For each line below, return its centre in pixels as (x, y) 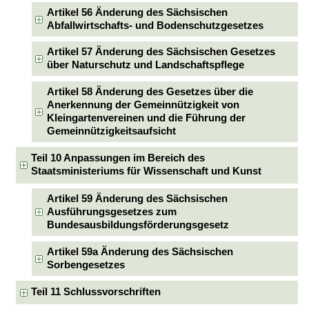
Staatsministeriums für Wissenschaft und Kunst (147, 171)
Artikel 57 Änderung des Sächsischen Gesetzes (161, 52)
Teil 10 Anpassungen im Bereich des (118, 158)
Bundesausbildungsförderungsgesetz (138, 225)
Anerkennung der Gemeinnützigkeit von (143, 104)
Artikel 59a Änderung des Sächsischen (140, 251)
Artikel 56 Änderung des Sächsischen (137, 12)
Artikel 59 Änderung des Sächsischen (137, 199)
